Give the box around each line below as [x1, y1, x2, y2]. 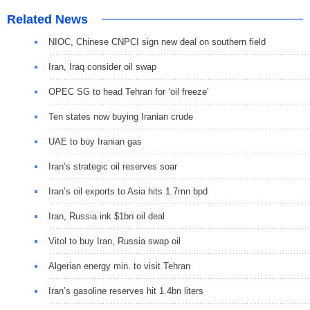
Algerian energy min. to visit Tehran [48, 260, 190, 271]
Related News [7, 12, 88, 26]
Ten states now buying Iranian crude [48, 111, 193, 122]
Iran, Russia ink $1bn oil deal [48, 210, 165, 221]
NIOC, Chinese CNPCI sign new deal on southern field [48, 36, 266, 47]
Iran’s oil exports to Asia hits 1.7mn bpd [48, 185, 208, 197]
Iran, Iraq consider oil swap [48, 61, 156, 72]
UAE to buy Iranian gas [48, 136, 142, 147]
